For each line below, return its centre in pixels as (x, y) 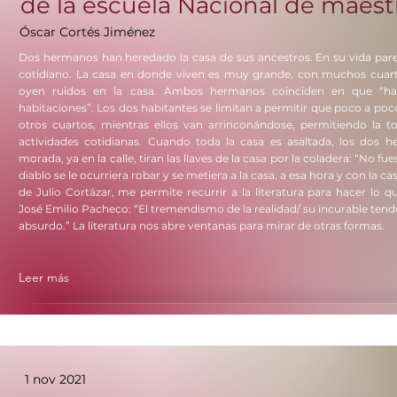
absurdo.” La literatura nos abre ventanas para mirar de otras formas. (202, 226)
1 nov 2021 (55, 379)
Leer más (44, 277)
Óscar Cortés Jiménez (87, 32)
